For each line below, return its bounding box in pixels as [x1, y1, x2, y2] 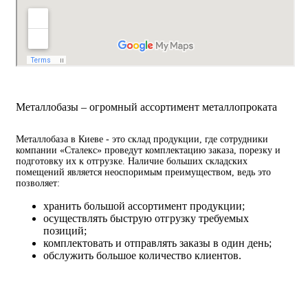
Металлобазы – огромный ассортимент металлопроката [16, 101, 277, 113]
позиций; [43, 225, 87, 236]
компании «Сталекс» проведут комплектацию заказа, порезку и [16, 145, 280, 155]
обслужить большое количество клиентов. [43, 250, 241, 261]
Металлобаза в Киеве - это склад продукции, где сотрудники [16, 134, 268, 144]
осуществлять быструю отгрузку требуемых [43, 212, 249, 224]
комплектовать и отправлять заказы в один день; [43, 237, 272, 249]
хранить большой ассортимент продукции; [43, 200, 245, 212]
